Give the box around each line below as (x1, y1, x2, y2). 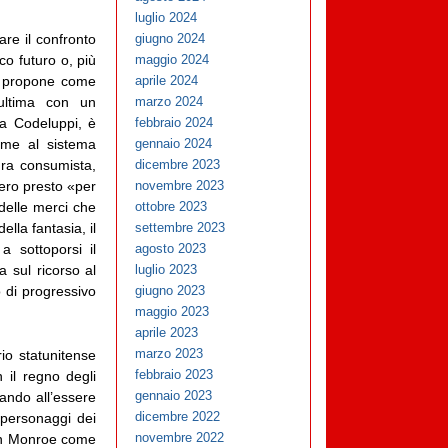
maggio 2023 (135, 304, 210, 320)
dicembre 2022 (135, 409, 221, 425)
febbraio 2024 (135, 115, 214, 131)
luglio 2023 (135, 262, 198, 278)
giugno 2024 (135, 31, 206, 47)
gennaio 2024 (135, 136, 213, 152)
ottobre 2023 (135, 199, 208, 215)
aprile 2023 (135, 325, 199, 341)
